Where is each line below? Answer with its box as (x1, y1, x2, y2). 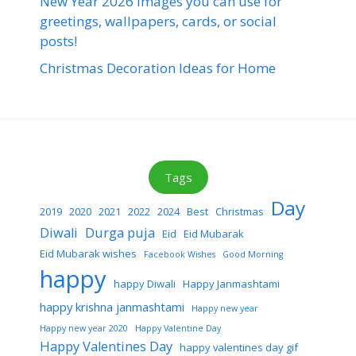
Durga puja (85, 222, 155, 242)
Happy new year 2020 (40, 322, 128, 334)
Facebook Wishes (144, 248, 215, 260)
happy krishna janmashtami (40, 298, 184, 315)
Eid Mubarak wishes (40, 246, 137, 261)
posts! (40, 32, 77, 51)
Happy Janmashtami (183, 276, 280, 291)
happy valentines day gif (180, 339, 298, 354)
